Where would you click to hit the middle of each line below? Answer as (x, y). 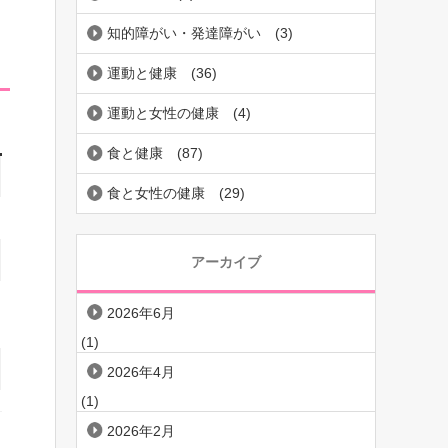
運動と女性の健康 (163, 113)
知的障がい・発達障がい (184, 33)
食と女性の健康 (156, 193)
